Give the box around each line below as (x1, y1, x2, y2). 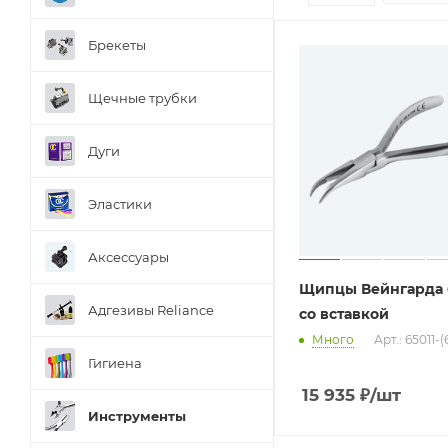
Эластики (88, 195, 152, 212)
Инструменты (88, 407, 186, 424)
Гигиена (88, 354, 142, 371)
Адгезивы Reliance (88, 301, 214, 318)
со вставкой (299, 304, 389, 323)
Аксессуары (88, 248, 169, 265)
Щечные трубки (88, 89, 197, 106)
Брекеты (88, 36, 146, 53)
